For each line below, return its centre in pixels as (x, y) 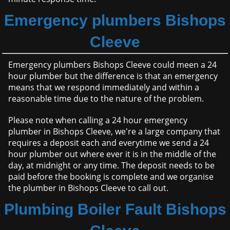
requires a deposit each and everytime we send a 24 (109, 143)
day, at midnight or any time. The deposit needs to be (112, 166)
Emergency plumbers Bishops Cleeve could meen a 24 (113, 65)
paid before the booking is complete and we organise (111, 177)
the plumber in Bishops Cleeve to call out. (89, 188)
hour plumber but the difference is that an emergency (113, 76)
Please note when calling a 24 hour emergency (98, 120)
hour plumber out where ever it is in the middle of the (112, 154)
